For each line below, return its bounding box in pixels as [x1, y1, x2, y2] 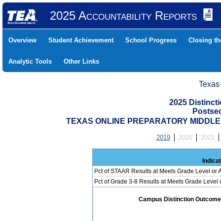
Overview [8, 37, 37, 44]
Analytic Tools [8, 58, 52, 65]
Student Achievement [48, 37, 113, 44]
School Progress [125, 37, 177, 44]
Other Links [64, 58, 99, 65]
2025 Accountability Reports [49, 9, 197, 22]
